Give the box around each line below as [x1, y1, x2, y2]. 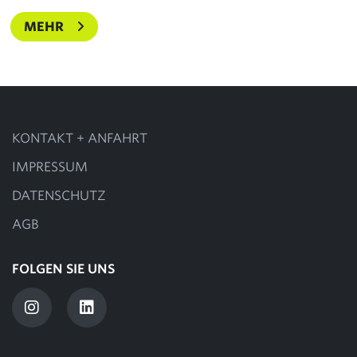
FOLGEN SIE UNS [12, 261, 115, 277]
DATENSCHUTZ [12, 188, 106, 204]
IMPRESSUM [12, 159, 88, 175]
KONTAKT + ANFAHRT [12, 131, 147, 147]
